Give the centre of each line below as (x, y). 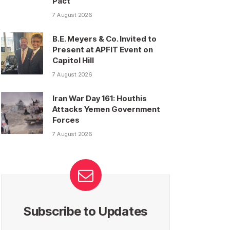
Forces (66, 120)
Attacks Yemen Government (106, 109)
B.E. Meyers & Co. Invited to (104, 39)
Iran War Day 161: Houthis (100, 99)
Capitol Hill (73, 61)
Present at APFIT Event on (103, 50)
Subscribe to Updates (85, 212)
